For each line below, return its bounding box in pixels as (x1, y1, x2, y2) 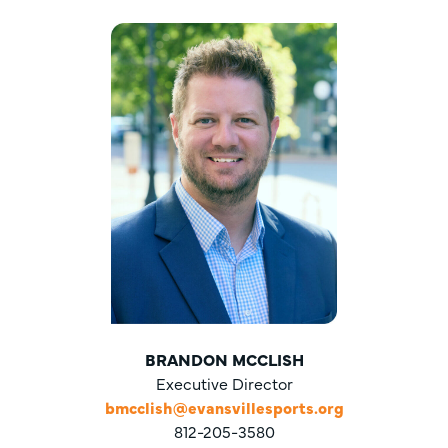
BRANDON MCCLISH (144, 348, 304, 370)
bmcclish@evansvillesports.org (104, 396, 344, 418)
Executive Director (155, 372, 293, 394)
